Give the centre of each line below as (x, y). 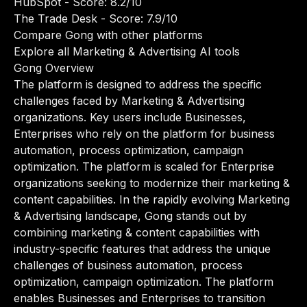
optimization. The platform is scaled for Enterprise (144, 167)
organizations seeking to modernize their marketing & (152, 183)
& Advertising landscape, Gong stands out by (130, 216)
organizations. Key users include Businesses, (130, 117)
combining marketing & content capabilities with (137, 232)
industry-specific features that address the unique (142, 249)
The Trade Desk (56, 19)
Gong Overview (54, 68)
